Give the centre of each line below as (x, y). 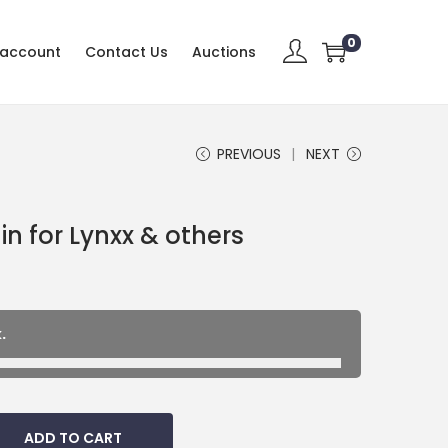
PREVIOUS (249, 153)
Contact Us (126, 51)
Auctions (224, 51)
